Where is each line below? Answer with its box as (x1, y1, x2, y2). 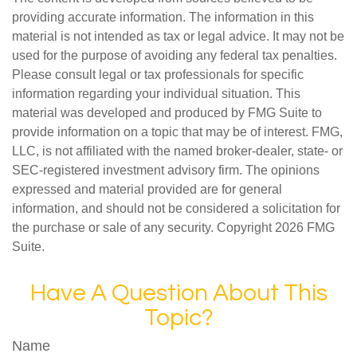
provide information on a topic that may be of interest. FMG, (12, 125, 343, 139)
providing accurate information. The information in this (12, 10, 314, 24)
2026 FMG (275, 221, 335, 234)
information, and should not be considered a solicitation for (12, 202, 340, 215)
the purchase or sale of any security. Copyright (12, 221, 275, 234)
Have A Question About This (29, 280, 328, 305)
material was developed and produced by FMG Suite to (12, 106, 322, 120)
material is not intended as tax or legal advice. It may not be (12, 29, 344, 43)
